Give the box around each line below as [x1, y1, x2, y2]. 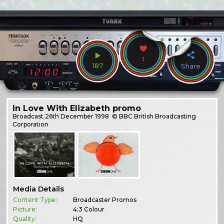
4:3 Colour [73, 205, 105, 213]
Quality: [13, 215, 37, 223]
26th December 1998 [45, 112, 109, 120]
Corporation [12, 120, 49, 128]
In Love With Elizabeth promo [12, 103, 141, 113]
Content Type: [13, 196, 57, 204]
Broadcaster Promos [73, 196, 137, 204]
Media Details [13, 184, 64, 194]
